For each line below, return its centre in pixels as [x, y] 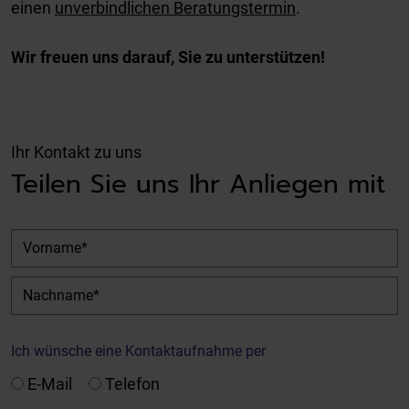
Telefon [132, 383]
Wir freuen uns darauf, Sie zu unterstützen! [168, 57]
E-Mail [50, 383]
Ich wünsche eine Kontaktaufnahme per [138, 351]
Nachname [50, 288]
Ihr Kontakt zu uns [76, 152]
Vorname [43, 240]
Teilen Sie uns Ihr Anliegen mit [198, 184]
